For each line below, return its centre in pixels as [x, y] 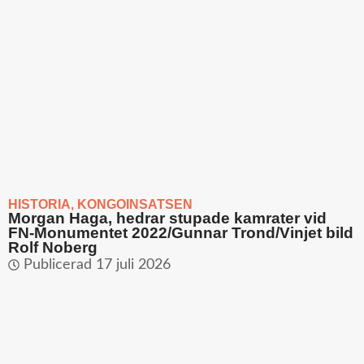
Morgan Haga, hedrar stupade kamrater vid [167, 218]
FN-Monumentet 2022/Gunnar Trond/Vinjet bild [181, 232]
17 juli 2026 [133, 264]
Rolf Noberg [53, 247]
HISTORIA [39, 204]
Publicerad [58, 264]
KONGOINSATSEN [135, 204]
